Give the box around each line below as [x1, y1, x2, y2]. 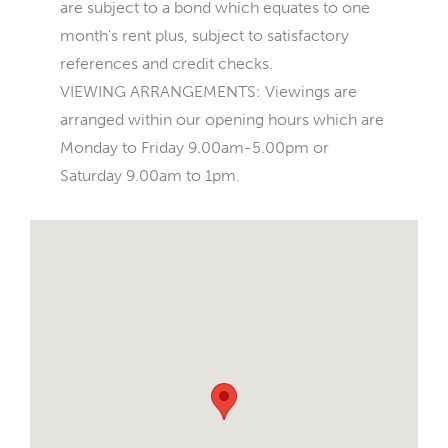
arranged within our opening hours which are [60, 110, 384, 129]
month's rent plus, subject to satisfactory [60, 26, 349, 45]
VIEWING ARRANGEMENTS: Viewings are [60, 82, 357, 101]
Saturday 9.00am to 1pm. [60, 166, 240, 185]
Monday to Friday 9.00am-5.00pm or [60, 138, 329, 157]
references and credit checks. [60, 54, 273, 73]
